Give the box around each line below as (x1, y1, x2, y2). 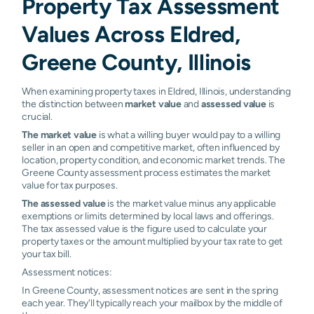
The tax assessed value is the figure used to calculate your (22, 222, 267, 234)
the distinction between (22, 97, 125, 109)
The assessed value (22, 197, 106, 209)
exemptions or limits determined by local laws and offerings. (22, 210, 274, 221)
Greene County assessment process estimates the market (22, 166, 271, 178)
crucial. (22, 110, 53, 122)
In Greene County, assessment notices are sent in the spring (22, 284, 278, 296)
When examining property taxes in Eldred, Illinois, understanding (22, 85, 291, 97)
